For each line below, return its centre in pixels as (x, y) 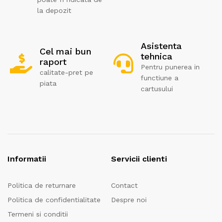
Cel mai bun (65, 52)
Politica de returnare (42, 186)
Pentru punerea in (170, 67)
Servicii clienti (139, 159)
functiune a (160, 78)
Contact (124, 186)
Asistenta (161, 46)
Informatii (27, 159)
